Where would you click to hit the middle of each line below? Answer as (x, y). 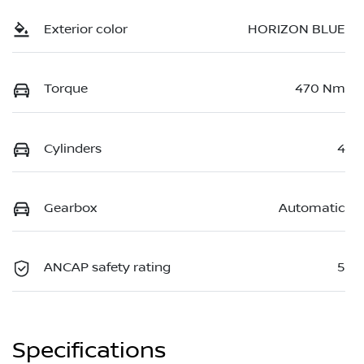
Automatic (312, 208)
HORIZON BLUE (297, 29)
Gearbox (70, 208)
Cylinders (73, 148)
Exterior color (86, 29)
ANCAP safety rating (107, 268)
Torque (66, 89)
